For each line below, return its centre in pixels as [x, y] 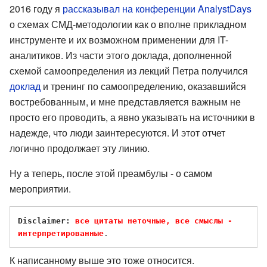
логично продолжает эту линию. [80, 148]
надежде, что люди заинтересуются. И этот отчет [117, 132]
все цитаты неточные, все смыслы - [154, 221]
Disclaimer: [46, 221]
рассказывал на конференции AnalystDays [157, 8]
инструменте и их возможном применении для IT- [119, 39]
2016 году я [36, 8]
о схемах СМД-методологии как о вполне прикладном [128, 24]
